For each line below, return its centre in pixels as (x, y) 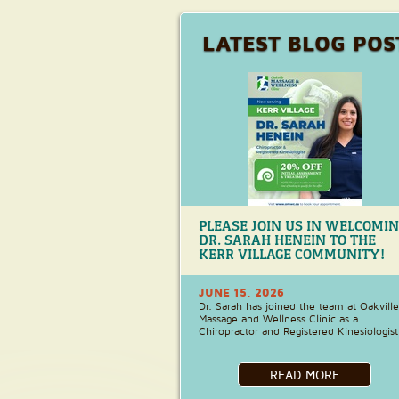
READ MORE (305, 375)
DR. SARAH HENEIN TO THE (287, 240)
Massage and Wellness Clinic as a (278, 318)
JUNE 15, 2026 (241, 292)
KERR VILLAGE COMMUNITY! (292, 255)
